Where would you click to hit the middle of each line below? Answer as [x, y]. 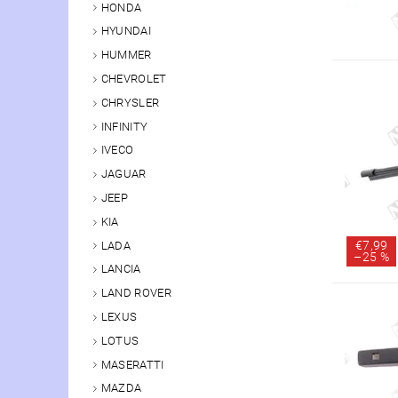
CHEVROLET [134, 79]
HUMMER [126, 55]
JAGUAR [123, 174]
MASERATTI [132, 364]
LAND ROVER [136, 293]
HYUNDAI [126, 31]
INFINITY [124, 126]
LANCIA [121, 269]
